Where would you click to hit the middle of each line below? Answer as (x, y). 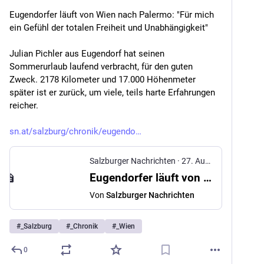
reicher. (24, 105)
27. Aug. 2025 (193, 161)
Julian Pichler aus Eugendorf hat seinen (87, 54)
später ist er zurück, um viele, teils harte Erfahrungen (112, 93)
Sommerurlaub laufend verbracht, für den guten (101, 67)
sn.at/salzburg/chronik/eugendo (72, 131)
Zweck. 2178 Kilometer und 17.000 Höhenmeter (103, 80)
